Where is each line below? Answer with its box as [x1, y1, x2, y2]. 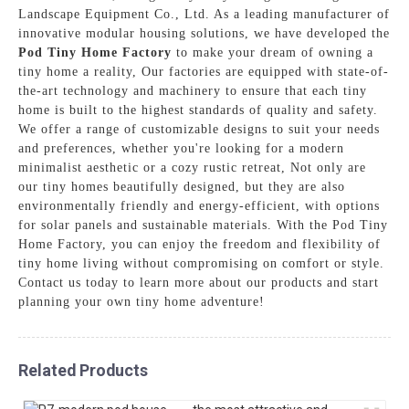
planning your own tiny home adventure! [18, 294, 266, 309]
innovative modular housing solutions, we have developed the [18, 26, 391, 40]
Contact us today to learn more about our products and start [18, 275, 380, 289]
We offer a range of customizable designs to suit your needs [18, 121, 381, 136]
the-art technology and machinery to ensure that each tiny [18, 83, 368, 98]
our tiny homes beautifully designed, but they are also [18, 179, 346, 194]
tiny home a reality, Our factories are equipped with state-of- [18, 64, 390, 79]
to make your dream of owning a [172, 45, 374, 59]
